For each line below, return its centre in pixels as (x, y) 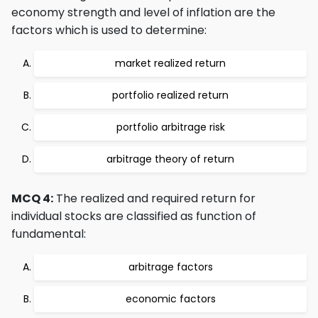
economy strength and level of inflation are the (143, 12)
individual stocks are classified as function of (134, 216)
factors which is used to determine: (109, 30)
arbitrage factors (170, 267)
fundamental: (49, 234)
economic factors (170, 299)
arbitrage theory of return (170, 159)
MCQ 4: (32, 198)
